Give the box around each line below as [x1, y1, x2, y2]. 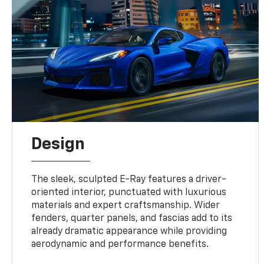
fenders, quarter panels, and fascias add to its [31, 214, 233, 224]
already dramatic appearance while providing [31, 227, 227, 237]
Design [31, 136, 85, 153]
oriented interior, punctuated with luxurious [31, 188, 227, 198]
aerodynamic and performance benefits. [31, 240, 209, 250]
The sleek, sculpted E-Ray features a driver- [31, 175, 227, 185]
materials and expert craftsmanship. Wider [31, 201, 220, 211]
